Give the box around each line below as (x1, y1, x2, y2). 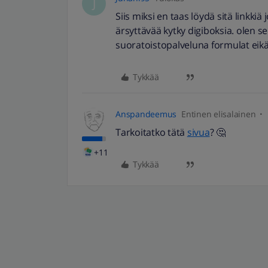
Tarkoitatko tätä (115, 126, 187, 139)
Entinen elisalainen (181, 108, 256, 120)
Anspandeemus (115, 108, 176, 120)
